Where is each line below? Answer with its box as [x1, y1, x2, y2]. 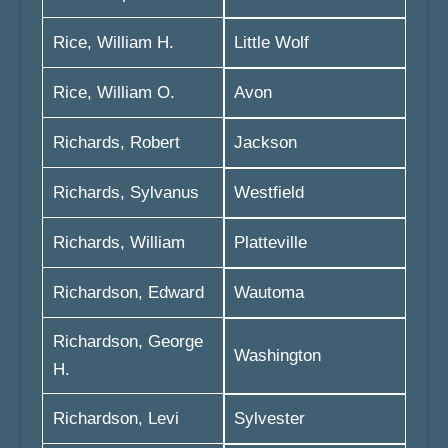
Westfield [233, 183, 304, 202]
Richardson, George [52, 332, 203, 351]
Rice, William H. [52, 33, 174, 52]
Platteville [233, 233, 307, 252]
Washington [233, 346, 321, 365]
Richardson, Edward [52, 283, 204, 302]
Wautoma [233, 283, 304, 302]
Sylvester [233, 409, 305, 428]
